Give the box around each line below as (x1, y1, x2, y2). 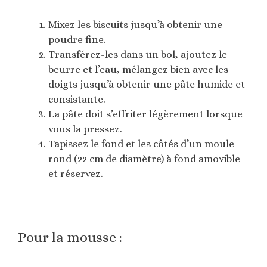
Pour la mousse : (18, 229, 122, 246)
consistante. (48, 94, 105, 105)
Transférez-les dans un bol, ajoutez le (48, 49, 227, 61)
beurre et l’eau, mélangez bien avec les (48, 64, 228, 76)
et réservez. (48, 168, 103, 180)
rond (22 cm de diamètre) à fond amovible (48, 153, 240, 165)
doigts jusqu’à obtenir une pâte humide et (48, 79, 245, 91)
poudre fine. (48, 34, 106, 46)
